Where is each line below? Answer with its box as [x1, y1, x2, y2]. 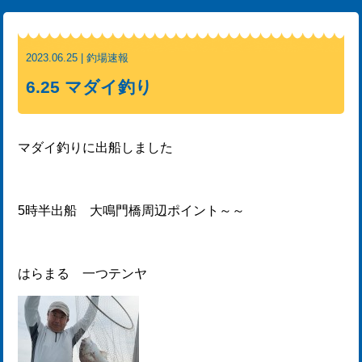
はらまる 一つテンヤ [18, 267, 148, 280]
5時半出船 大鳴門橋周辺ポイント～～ [18, 204, 246, 217]
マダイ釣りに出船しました [18, 141, 174, 154]
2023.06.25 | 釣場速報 [26, 52, 129, 64]
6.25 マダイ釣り [26, 78, 154, 97]
